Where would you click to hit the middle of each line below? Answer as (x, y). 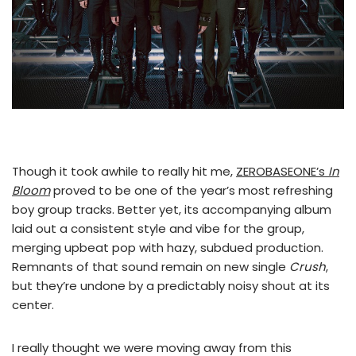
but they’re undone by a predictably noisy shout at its (171, 285)
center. (33, 304)
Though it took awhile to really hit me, (124, 171)
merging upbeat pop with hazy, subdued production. (168, 247)
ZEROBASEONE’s (282, 171)
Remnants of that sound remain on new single (151, 266)
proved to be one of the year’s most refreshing (192, 190)
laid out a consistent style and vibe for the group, (158, 228)
